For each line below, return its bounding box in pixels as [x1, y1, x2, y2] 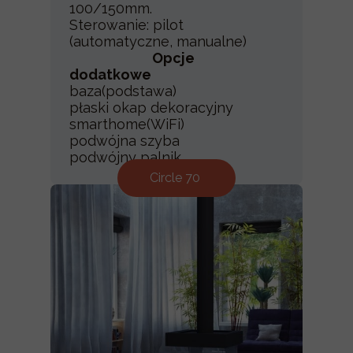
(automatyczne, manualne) [69, 33, 282, 50]
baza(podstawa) [69, 83, 176, 99]
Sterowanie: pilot [69, 17, 184, 33]
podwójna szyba [69, 132, 180, 149]
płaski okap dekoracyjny [69, 99, 233, 116]
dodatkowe [69, 66, 151, 83]
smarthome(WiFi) [69, 116, 184, 132]
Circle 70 [150, 170, 203, 185]
